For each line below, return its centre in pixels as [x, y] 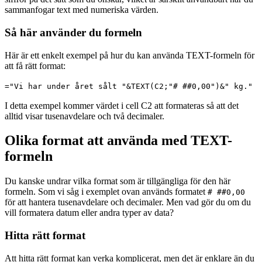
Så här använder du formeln [73, 32]
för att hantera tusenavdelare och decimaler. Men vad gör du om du [128, 202]
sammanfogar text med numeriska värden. [82, 10]
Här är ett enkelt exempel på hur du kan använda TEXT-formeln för [130, 55]
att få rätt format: [35, 65]
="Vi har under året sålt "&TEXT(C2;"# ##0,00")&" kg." [129, 86]
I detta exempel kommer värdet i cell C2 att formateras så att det [122, 105]
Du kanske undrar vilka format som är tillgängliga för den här [118, 181]
